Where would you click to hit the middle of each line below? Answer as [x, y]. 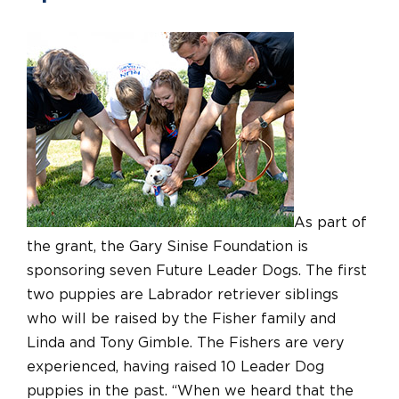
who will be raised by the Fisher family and [181, 318]
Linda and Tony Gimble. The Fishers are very [185, 342]
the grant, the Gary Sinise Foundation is [167, 246]
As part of [330, 222]
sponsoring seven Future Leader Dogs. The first [197, 270]
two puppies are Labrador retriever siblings [183, 294]
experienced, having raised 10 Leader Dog [175, 366]
